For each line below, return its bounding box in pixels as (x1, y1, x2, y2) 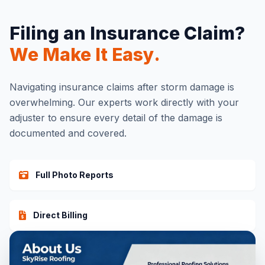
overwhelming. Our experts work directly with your (9, 96, 239, 108)
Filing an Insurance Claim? (9, 22, 245, 44)
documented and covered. (9, 127, 127, 139)
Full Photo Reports (35, 170, 114, 180)
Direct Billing (33, 210, 88, 220)
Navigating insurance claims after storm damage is (9, 81, 234, 93)
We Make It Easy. (9, 44, 160, 65)
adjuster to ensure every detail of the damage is (9, 112, 222, 124)
